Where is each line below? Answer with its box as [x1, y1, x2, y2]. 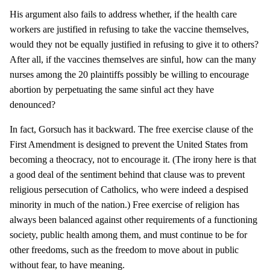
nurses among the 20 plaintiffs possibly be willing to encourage [10, 69, 249, 80]
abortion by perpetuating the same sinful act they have [10, 84, 214, 95]
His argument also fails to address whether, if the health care [10, 9, 237, 20]
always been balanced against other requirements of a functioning [10, 215, 257, 225]
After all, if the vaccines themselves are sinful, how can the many [10, 54, 256, 65]
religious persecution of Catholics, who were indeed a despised [10, 184, 248, 195]
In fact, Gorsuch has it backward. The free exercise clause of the [10, 124, 253, 135]
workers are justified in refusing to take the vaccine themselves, [10, 24, 249, 35]
